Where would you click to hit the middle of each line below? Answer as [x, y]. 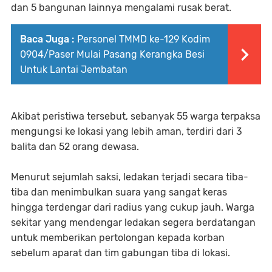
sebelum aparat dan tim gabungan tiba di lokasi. [121, 253]
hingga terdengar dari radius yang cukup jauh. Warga [133, 207]
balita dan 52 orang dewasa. [75, 147]
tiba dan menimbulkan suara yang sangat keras [119, 192]
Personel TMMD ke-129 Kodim [144, 39]
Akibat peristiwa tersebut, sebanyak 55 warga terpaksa [136, 116]
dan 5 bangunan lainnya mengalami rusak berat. [121, 8]
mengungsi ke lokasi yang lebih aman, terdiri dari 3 [127, 131]
